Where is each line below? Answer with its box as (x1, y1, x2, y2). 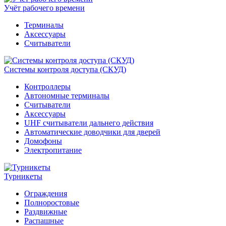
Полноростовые (24, 198, 79, 207)
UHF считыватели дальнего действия (24, 119, 153, 127)
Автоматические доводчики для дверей (24, 128, 160, 136)
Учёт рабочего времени (4, 4, 85, 12)
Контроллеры (24, 82, 71, 91)
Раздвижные (24, 207, 67, 216)
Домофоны (24, 137, 62, 145)
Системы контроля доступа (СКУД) (4, 65, 126, 74)
